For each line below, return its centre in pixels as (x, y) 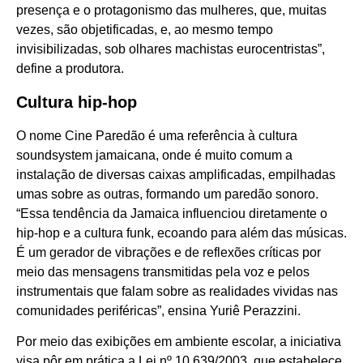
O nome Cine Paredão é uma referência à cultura (157, 135)
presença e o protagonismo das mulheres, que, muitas (171, 10)
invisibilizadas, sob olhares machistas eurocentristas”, (171, 49)
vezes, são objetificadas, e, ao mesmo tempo (145, 29)
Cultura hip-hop (77, 102)
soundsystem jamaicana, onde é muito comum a (154, 155)
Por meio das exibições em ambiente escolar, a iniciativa (179, 341)
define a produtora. (70, 68)
